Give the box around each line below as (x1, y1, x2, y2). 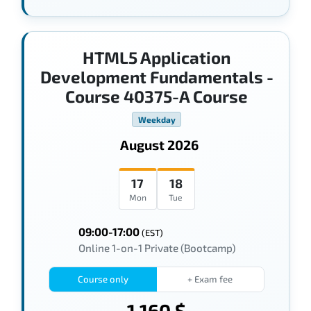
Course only (77, 274, 128, 285)
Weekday (137, 114, 176, 124)
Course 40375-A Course (65, 85, 248, 106)
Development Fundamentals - (40, 66, 274, 87)
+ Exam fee (187, 274, 233, 285)
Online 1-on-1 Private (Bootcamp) (78, 242, 235, 255)
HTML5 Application (83, 47, 230, 67)
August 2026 (120, 137, 199, 153)
